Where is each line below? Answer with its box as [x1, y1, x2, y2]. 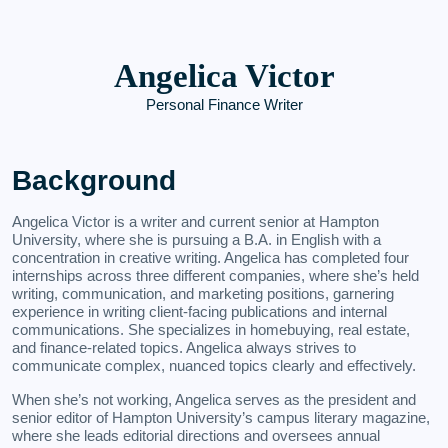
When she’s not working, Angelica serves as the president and [12, 391, 416, 408]
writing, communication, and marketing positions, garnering [12, 285, 394, 302]
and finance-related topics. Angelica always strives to [12, 339, 356, 356]
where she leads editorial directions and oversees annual [12, 427, 380, 444]
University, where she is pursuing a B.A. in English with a [12, 231, 381, 248]
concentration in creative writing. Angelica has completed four [12, 249, 409, 266]
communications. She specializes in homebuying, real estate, [12, 321, 410, 338]
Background [12, 165, 176, 196]
